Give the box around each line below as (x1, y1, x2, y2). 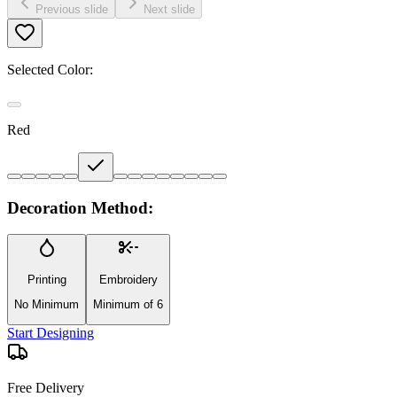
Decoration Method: (7, 198, 153, 217)
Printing (27, 272, 66, 286)
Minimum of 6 (93, 297, 163, 311)
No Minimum (14, 297, 79, 311)
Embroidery (98, 272, 158, 286)
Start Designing (7, 325, 94, 341)
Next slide (144, 2, 195, 16)
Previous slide (35, 2, 108, 16)
